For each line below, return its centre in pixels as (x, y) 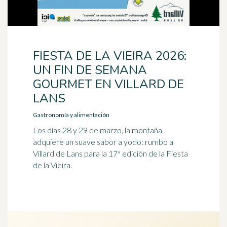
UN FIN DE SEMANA (90, 70)
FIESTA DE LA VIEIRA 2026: (110, 56)
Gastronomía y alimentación (71, 115)
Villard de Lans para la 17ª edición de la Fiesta (110, 153)
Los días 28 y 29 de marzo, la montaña (98, 130)
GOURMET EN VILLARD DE (108, 84)
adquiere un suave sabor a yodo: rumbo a (103, 142)
